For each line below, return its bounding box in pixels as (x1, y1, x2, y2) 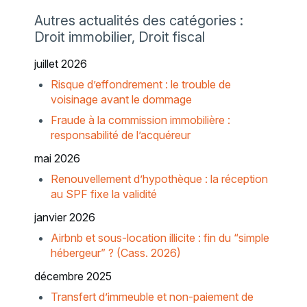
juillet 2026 (34, 57, 87, 71)
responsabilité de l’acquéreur (50, 128, 191, 143)
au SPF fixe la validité (50, 187, 157, 201)
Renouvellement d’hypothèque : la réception (50, 172, 268, 186)
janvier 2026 (34, 210, 95, 225)
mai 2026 (34, 151, 80, 166)
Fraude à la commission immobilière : (50, 113, 230, 127)
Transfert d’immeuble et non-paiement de (50, 290, 254, 304)
